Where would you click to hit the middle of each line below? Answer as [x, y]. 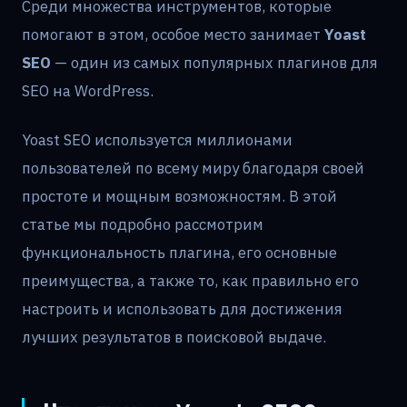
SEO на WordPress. [88, 91]
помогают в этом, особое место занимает [173, 35]
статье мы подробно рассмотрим [143, 224]
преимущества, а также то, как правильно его [190, 280]
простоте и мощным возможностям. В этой [179, 196]
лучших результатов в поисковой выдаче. [174, 337]
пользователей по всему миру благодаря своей [193, 168]
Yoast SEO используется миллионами [157, 139]
